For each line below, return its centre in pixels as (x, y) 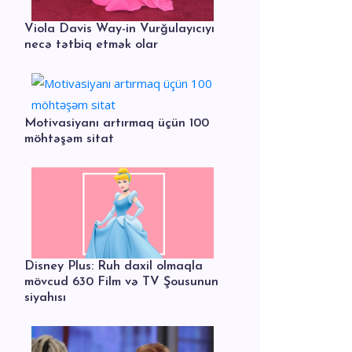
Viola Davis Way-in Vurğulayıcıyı (119, 29)
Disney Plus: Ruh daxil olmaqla (114, 266)
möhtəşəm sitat (69, 139)
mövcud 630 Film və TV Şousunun (121, 282)
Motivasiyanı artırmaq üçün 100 (117, 123)
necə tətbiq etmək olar (91, 45)
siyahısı (45, 298)
